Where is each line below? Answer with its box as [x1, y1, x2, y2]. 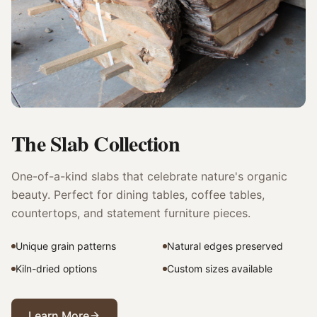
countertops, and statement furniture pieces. [11, 206, 250, 220]
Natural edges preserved [167, 240, 283, 252]
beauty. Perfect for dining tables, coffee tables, [11, 188, 265, 202]
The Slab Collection [11, 127, 180, 158]
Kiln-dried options [16, 263, 97, 275]
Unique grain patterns [16, 240, 116, 252]
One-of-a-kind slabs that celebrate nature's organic [11, 169, 287, 183]
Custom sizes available [167, 263, 272, 275]
